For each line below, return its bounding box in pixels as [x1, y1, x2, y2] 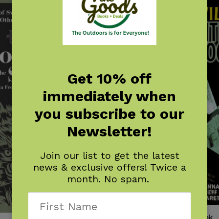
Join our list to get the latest [40, 150, 179, 162]
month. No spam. [66, 173, 153, 185]
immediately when [43, 88, 176, 105]
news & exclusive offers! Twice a [33, 161, 186, 174]
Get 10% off [67, 70, 152, 88]
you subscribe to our [35, 105, 184, 123]
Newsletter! [67, 123, 152, 140]
